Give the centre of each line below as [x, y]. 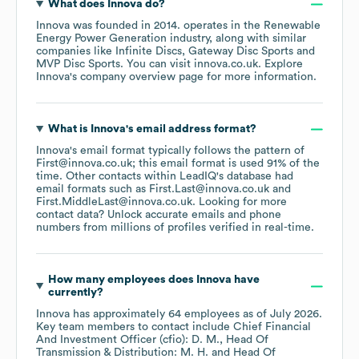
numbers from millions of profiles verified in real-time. [175, 228]
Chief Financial [272, 327]
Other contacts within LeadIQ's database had [179, 177]
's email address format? [191, 129]
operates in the [224, 26]
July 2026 [294, 315]
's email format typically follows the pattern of [187, 151]
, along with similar [258, 39]
